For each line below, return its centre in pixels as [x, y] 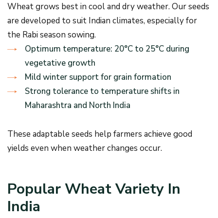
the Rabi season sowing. [52, 35]
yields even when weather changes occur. [85, 148]
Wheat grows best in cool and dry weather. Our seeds [108, 7]
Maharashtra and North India [78, 105]
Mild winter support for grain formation [98, 77]
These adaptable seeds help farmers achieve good [100, 134]
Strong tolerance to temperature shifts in [102, 91]
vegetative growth [60, 63]
